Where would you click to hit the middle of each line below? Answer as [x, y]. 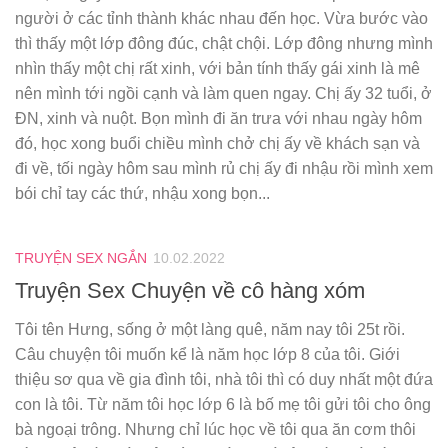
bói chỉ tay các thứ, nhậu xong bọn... [142, 194]
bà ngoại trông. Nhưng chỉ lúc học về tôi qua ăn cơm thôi [215, 430]
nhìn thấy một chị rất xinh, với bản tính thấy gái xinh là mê [217, 69]
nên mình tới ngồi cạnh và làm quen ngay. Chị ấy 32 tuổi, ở [223, 94]
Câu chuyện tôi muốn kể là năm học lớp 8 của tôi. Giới [207, 355]
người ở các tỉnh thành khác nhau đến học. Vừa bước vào [221, 19]
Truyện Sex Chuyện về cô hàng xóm [190, 291]
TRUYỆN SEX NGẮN [81, 258]
